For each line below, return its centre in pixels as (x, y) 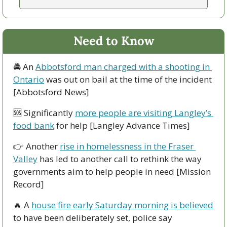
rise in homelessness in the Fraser (127, 146)
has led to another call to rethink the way (120, 159)
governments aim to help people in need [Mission (112, 172)
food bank (34, 126)
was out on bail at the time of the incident (128, 80)
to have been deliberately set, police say (93, 218)
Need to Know (113, 41)
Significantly (48, 113)
